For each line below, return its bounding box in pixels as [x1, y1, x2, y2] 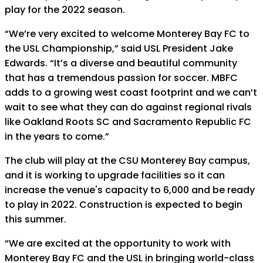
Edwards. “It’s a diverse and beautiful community [5, 56, 237, 70]
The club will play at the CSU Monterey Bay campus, [5, 154, 250, 167]
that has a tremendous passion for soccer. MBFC [5, 71, 238, 85]
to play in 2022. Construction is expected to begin [5, 198, 242, 211]
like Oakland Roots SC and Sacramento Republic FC [5, 115, 251, 129]
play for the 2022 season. [5, 3, 125, 16]
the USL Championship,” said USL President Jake [5, 42, 233, 55]
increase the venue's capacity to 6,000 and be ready [5, 183, 255, 197]
